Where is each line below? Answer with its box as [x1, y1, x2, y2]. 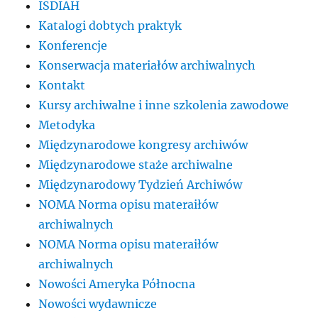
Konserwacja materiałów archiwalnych [38, 57, 256, 72]
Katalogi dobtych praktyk [38, 18, 182, 33]
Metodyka [38, 117, 96, 132]
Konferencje [38, 38, 108, 53]
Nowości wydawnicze [38, 296, 158, 311]
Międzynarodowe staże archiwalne [38, 157, 234, 172]
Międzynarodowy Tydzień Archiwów [38, 177, 243, 192]
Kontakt [38, 77, 86, 92]
